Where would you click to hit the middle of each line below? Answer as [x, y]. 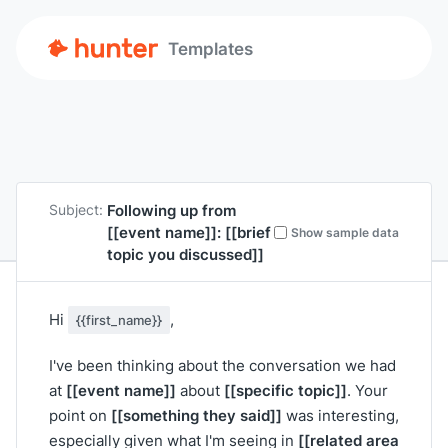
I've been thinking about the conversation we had [222, 365]
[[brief [248, 232]
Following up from [171, 210]
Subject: [76, 209]
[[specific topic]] [285, 390]
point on [80, 415]
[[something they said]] [196, 415]
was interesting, [340, 415]
